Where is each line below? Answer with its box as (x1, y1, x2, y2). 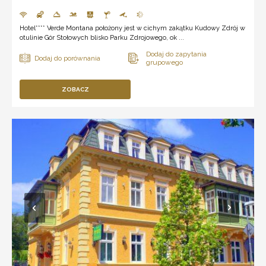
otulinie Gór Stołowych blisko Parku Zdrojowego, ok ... (20, 33, 184, 42)
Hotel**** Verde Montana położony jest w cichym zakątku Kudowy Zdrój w (20, 24, 245, 32)
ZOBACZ (61, 85, 89, 93)
